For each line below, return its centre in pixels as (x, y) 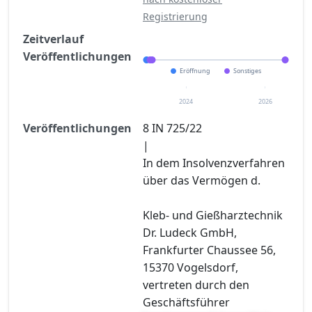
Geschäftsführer (186, 302)
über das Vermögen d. (202, 180)
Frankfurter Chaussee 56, (209, 250)
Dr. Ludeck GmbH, (190, 232)
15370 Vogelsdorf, (190, 267)
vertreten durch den (196, 284)
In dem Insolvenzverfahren (214, 163)
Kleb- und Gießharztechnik (213, 215)
